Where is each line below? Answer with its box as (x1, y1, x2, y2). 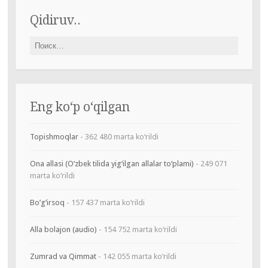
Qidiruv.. (29, 13, 81, 28)
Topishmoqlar (29, 132, 78, 142)
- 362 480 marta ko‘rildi (78, 132, 159, 142)
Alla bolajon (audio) (29, 225, 97, 234)
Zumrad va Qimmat (29, 252, 96, 261)
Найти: (29, 37, 53, 47)
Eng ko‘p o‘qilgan (29, 99, 130, 115)
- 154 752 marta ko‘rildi (96, 225, 177, 234)
